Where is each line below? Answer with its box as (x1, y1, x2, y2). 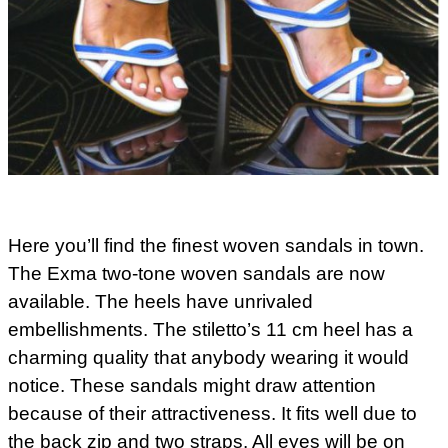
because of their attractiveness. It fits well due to (8, 402, 417, 424)
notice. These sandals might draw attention (8, 374, 376, 396)
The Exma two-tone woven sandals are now (8, 262, 385, 284)
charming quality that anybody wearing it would (8, 346, 409, 368)
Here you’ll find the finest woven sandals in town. (8, 234, 424, 256)
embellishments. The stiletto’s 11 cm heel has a (8, 318, 413, 340)
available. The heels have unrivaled (8, 290, 313, 312)
